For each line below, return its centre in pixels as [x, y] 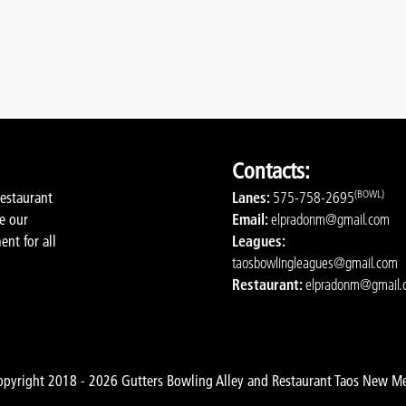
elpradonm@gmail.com [330, 219]
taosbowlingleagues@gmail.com [315, 262]
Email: [251, 219]
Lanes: [252, 197]
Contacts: [271, 170]
